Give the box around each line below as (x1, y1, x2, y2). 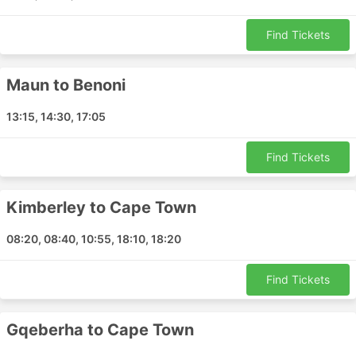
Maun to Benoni (6, 75, 126, 95)
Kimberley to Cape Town (6, 198, 196, 217)
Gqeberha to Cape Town (6, 320, 194, 339)
